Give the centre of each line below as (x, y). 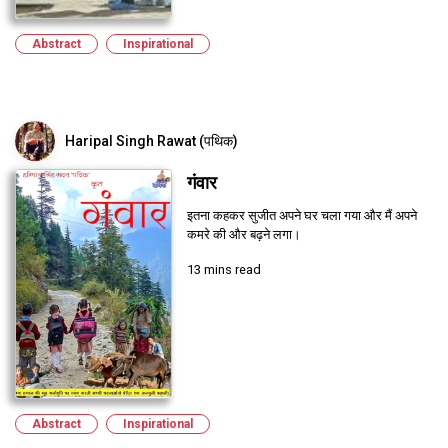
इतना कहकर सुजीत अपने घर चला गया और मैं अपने (301, 215)
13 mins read (223, 269)
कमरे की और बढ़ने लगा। (243, 234)
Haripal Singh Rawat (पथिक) (151, 140)
